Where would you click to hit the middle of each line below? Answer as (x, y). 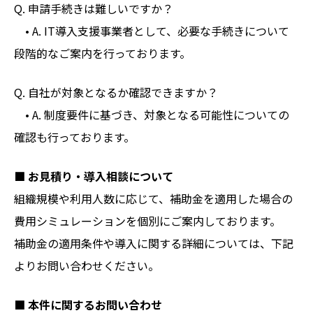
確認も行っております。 (74, 137)
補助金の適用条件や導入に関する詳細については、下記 (154, 243)
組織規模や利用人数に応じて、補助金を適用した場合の (153, 199)
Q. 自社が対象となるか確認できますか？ (116, 93)
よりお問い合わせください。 (87, 266)
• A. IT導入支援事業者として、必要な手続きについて (152, 31)
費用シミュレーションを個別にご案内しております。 (147, 221)
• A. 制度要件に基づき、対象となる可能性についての (152, 115)
